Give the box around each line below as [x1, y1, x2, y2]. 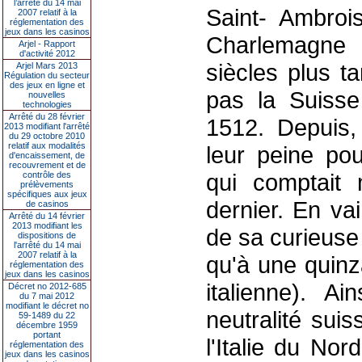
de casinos [25, 199, 69, 208]
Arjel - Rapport [19, 39, 75, 48]
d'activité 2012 [19, 48, 75, 58]
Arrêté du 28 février [9, 112, 85, 121]
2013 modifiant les [11, 221, 82, 230]
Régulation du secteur [4, 70, 90, 80]
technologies [22, 99, 72, 109]
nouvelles [28, 90, 65, 99]
